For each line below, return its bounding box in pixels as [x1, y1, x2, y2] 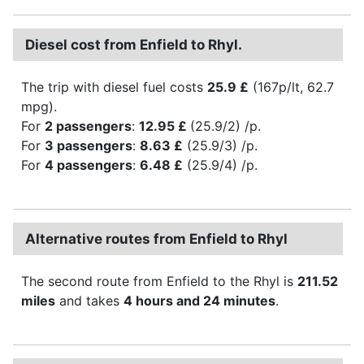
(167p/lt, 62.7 [249, 78, 334, 95]
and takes [55, 292, 123, 309]
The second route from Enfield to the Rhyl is [21, 272, 297, 289]
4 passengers [45, 156, 132, 173]
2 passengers [45, 117, 132, 134]
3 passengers [45, 136, 132, 154]
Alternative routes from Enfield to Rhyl [25, 230, 288, 247]
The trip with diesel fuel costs [21, 78, 207, 95]
